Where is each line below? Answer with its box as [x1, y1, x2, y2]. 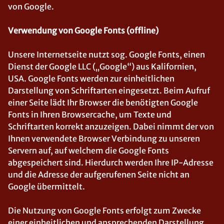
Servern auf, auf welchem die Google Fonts [8, 145, 169, 155]
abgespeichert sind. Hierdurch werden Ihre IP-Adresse [8, 157, 213, 167]
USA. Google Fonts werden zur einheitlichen [8, 73, 174, 83]
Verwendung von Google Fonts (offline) [8, 25, 158, 35]
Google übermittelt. [8, 181, 85, 191]
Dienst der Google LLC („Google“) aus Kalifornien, [8, 61, 196, 71]
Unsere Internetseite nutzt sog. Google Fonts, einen [8, 49, 205, 59]
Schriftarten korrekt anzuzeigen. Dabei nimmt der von [8, 121, 214, 131]
